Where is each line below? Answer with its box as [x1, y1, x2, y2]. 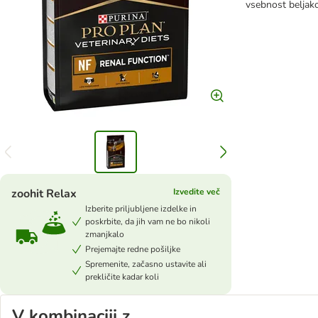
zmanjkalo [85, 229, 124, 240]
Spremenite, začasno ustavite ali [85, 258, 207, 270]
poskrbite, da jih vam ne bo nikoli [85, 216, 210, 227]
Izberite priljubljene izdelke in [85, 203, 197, 214]
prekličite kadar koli [85, 271, 159, 283]
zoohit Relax [11, 186, 77, 202]
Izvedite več [172, 186, 220, 197]
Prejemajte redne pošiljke [85, 243, 180, 255]
